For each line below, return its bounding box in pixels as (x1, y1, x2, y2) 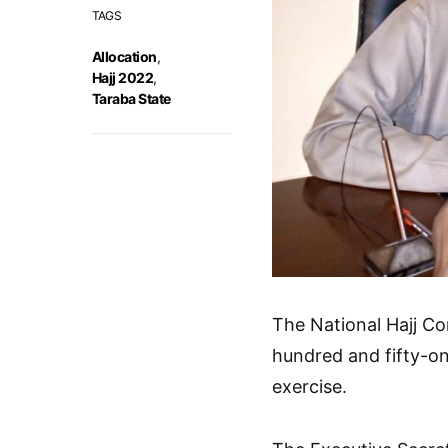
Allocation (92, 48, 157, 65)
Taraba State (92, 90, 171, 107)
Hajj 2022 (92, 69, 154, 86)
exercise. (272, 376, 347, 397)
